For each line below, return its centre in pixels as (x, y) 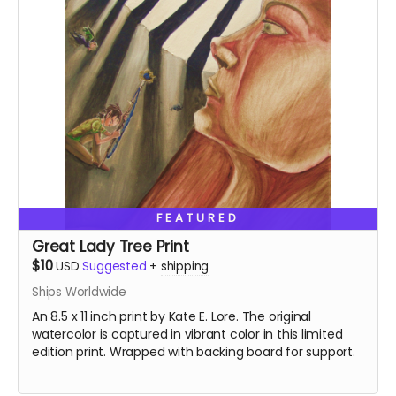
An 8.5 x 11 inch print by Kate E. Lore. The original (172, 316)
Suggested (114, 267)
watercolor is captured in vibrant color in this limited (187, 334)
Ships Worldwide (79, 292)
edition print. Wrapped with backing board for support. (194, 352)
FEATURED (198, 218)
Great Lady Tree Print (110, 247)
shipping (185, 267)
